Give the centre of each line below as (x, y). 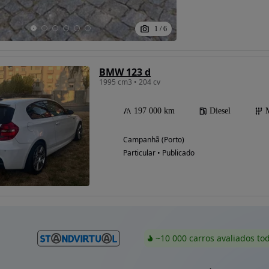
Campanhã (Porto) (154, 140)
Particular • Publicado (159, 153)
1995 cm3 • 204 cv (130, 82)
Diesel (220, 111)
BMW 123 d (125, 72)
